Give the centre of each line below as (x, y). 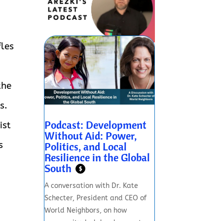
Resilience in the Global (97, 158)
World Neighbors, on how (86, 210)
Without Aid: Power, (91, 136)
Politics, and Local (86, 147)
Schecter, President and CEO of (96, 198)
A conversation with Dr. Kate (92, 185)
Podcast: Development (96, 125)
